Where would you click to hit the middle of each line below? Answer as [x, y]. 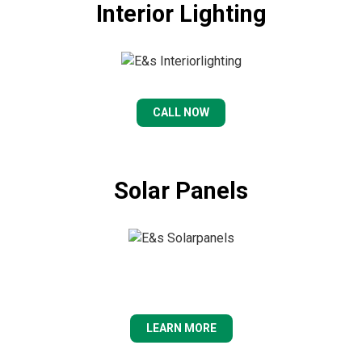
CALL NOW [181, 113]
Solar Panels [181, 191]
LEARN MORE [181, 328]
